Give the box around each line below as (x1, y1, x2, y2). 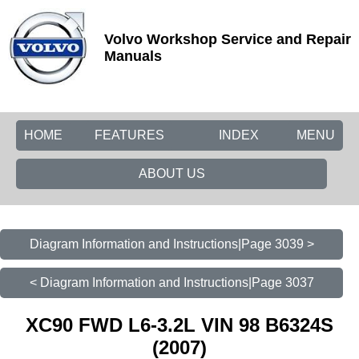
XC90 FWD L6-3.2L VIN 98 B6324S (26, 313, 333, 336)
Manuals (104, 48, 162, 64)
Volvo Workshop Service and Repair (104, 31, 351, 47)
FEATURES (95, 128, 164, 142)
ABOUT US (138, 167, 205, 180)
